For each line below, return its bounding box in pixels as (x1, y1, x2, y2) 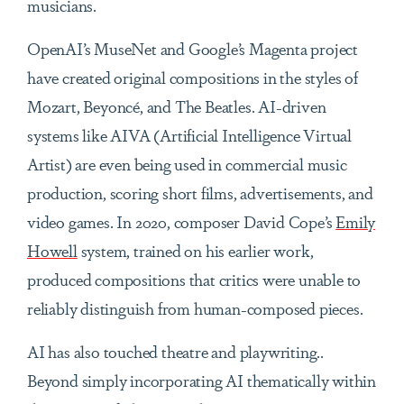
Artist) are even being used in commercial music (27, 151, 347, 176)
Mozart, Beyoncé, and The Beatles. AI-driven (27, 94, 326, 118)
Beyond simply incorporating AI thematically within (27, 368, 376, 392)
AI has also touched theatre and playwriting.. (27, 339, 324, 363)
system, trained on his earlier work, (77, 238, 314, 262)
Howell (27, 238, 78, 262)
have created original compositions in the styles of (27, 65, 358, 89)
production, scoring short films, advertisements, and (27, 180, 373, 205)
